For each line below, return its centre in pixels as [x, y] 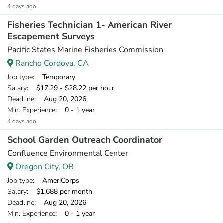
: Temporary [54, 77]
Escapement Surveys [51, 36]
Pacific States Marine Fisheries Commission [85, 50]
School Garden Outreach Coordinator [85, 140]
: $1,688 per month [59, 191]
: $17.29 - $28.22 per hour [71, 88]
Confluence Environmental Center [68, 153]
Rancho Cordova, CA [51, 63]
